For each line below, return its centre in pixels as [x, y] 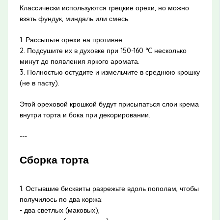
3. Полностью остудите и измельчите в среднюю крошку [110, 72]
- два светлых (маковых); [59, 210]
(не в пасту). [39, 83]
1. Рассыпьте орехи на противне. [71, 40]
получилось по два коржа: [61, 200]
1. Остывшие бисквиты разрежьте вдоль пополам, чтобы [109, 189]
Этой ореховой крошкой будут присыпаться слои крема [109, 104]
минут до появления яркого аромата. [79, 61]
